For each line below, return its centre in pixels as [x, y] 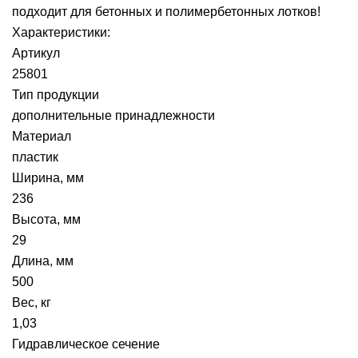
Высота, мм [46, 219]
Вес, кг [32, 302]
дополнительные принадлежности [113, 115]
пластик [35, 157]
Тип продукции [56, 95]
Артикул [36, 53]
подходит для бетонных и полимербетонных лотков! [166, 12]
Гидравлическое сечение [86, 344]
